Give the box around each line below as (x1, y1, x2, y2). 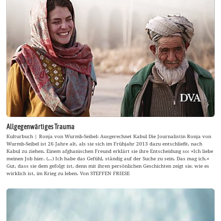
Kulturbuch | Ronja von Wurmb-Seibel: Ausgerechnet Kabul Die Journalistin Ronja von (6, 132, 212, 140)
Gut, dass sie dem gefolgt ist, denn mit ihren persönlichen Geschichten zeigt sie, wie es (6, 162, 210, 169)
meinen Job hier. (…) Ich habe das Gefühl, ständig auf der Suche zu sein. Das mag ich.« (6, 154, 210, 162)
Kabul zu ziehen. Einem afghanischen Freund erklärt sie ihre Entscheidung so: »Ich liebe (6, 147, 214, 154)
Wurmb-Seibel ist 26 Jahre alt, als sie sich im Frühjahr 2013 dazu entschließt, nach (6, 140, 203, 147)
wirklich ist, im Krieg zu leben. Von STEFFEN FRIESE (6, 169, 130, 177)
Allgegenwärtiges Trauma (6, 122, 75, 131)
